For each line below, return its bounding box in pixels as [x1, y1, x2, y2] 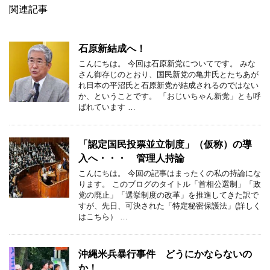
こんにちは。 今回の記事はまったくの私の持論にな [78, 168, 261, 178]
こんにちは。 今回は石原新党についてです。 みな [78, 58, 256, 68]
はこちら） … [78, 212, 128, 221]
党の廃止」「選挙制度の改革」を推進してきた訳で [78, 190, 259, 199]
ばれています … [78, 102, 136, 111]
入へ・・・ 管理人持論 [78, 152, 184, 163]
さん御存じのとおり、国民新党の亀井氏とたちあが [78, 69, 259, 79]
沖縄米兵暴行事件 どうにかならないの [78, 248, 252, 259]
